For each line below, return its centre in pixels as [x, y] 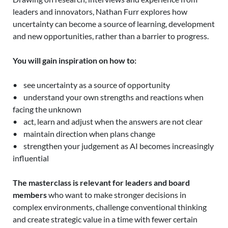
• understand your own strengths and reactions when [108, 97]
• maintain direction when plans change [84, 134]
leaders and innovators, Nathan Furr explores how [100, 11]
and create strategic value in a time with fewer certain [105, 219]
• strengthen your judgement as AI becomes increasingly [113, 146]
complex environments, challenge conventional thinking [110, 207]
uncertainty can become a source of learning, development [114, 24]
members [30, 195]
